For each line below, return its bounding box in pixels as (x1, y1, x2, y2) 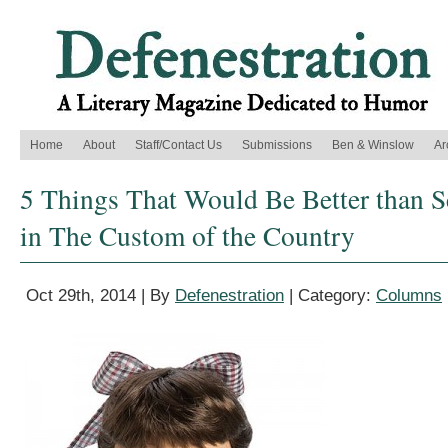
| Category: (284, 286, 376, 305)
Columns (376, 286, 442, 305)
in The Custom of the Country (20, 217, 355, 254)
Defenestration (175, 286, 284, 305)
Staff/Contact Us (135, 138, 222, 152)
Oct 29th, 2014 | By (26, 286, 175, 305)
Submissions (242, 138, 312, 152)
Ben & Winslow (332, 138, 414, 152)
